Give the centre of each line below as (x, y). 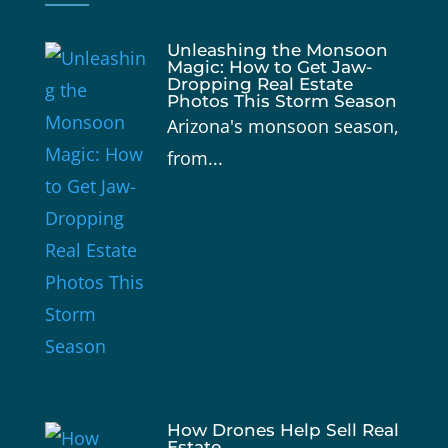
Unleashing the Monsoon (277, 50)
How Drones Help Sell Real (282, 430)
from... (194, 158)
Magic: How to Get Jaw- (269, 67)
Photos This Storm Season (281, 101)
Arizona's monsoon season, (282, 126)
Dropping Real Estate (259, 84)
